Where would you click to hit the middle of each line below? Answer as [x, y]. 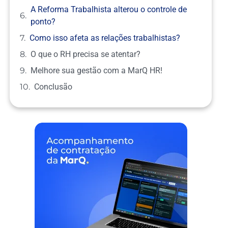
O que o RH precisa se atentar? [86, 54]
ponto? [43, 22]
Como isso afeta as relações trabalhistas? [105, 38]
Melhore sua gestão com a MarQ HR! [97, 70]
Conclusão [53, 87]
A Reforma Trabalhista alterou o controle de [109, 9]
